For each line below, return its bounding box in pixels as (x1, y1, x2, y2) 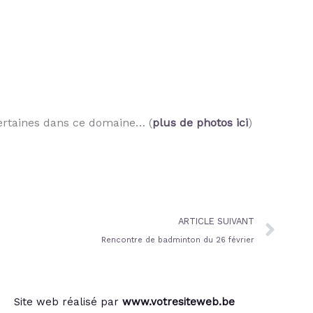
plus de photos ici (152, 115, 248, 129)
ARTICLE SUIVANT (178, 215, 254, 226)
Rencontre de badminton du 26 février (101, 235, 254, 245)
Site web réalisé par (13, 295, 122, 308)
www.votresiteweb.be (122, 295, 235, 308)
